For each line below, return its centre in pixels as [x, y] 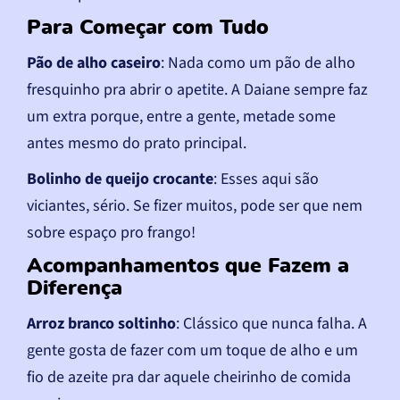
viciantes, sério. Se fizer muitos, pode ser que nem [195, 205]
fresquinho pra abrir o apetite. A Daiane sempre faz [197, 89]
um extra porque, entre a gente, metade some [181, 116]
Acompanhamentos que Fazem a [188, 266]
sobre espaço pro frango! [111, 232]
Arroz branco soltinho [101, 323]
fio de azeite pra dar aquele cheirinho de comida [189, 377]
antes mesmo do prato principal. [137, 143]
